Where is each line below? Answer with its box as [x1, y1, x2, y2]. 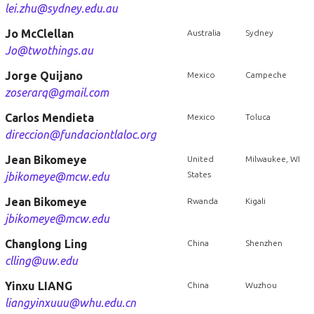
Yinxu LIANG [4, 280, 72, 292]
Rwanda [186, 196, 218, 205]
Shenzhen [245, 238, 282, 247]
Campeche [245, 70, 287, 79]
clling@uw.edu [4, 254, 78, 267]
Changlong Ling [4, 238, 88, 250]
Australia [186, 28, 221, 37]
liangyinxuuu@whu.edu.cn [4, 296, 136, 309]
